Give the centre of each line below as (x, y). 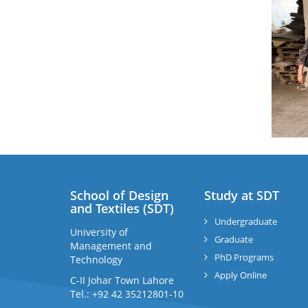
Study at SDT (242, 195)
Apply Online (241, 275)
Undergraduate (246, 221)
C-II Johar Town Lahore (122, 280)
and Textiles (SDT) (122, 208)
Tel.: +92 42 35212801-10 (127, 294)
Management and (111, 246)
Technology (96, 260)
